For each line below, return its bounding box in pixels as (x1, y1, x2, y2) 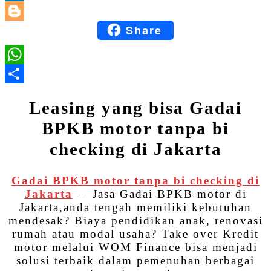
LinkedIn (135, 4, 188, 17)
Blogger (97, 23, 143, 36)
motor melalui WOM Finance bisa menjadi (13, 240, 258, 253)
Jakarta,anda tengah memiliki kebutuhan (19, 200, 252, 214)
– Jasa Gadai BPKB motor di (76, 187, 247, 200)
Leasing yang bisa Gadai (29, 98, 242, 117)
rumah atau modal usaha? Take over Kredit (12, 227, 259, 240)
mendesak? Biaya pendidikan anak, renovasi (8, 214, 263, 227)
